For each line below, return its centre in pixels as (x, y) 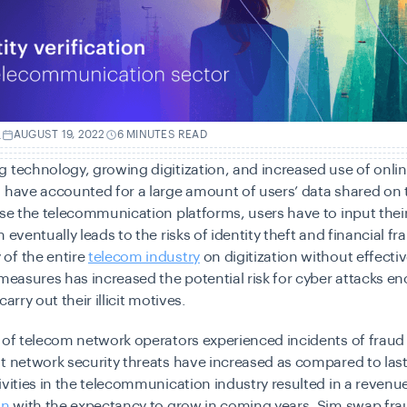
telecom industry (144, 257)
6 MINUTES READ (162, 134)
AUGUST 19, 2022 (60, 134)
